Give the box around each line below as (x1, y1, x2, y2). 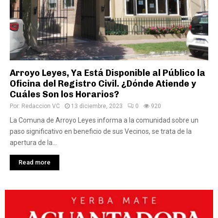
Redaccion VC (21, 103, 60, 109)
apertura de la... (10, 139, 57, 146)
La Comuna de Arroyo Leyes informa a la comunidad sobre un (10, 116, 199, 124)
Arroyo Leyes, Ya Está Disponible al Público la (10, 68, 205, 78)
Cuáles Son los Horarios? (10, 89, 119, 100)
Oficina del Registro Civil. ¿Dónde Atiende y (10, 78, 196, 89)
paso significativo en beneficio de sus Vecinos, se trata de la (10, 127, 192, 135)
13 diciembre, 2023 (71, 103, 123, 109)
